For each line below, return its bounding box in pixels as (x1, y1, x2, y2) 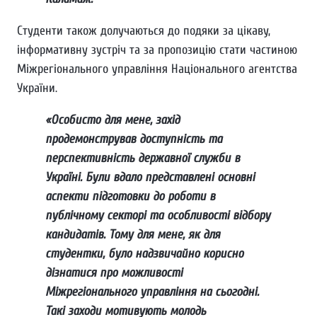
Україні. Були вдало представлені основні (45, 170, 255, 185)
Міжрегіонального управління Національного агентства (17, 62, 297, 77)
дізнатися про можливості (45, 265, 183, 281)
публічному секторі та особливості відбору (45, 208, 270, 224)
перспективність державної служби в (45, 151, 240, 166)
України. (17, 81, 61, 96)
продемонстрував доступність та (45, 132, 222, 147)
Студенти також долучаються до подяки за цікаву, (17, 23, 270, 39)
